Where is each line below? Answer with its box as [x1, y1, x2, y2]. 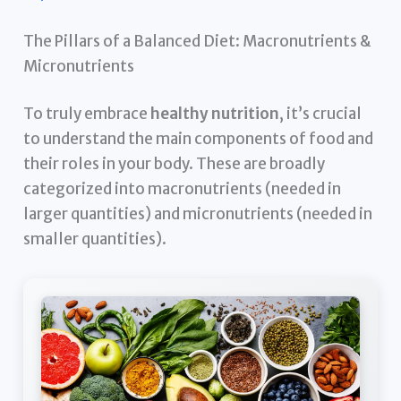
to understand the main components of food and [23, 129, 374, 149]
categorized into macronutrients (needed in [23, 179, 342, 200]
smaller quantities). [23, 229, 167, 250]
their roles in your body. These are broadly [23, 154, 326, 175]
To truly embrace [23, 104, 151, 124]
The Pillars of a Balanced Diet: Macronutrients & [23, 30, 372, 51]
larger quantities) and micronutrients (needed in [23, 204, 373, 225]
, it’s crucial [279, 104, 363, 124]
